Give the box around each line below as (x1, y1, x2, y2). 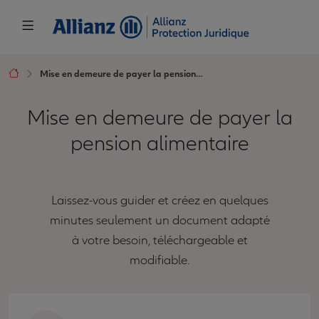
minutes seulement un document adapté (49, 212, 270, 228)
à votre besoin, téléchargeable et (71, 232, 248, 248)
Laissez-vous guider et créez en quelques (51, 192, 268, 208)
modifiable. (130, 252, 189, 268)
